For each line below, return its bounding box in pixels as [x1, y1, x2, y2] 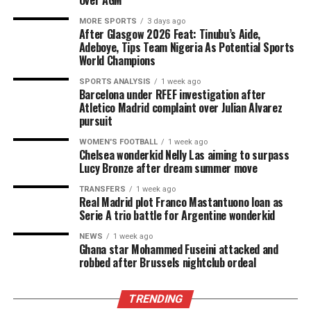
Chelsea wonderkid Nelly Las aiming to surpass [78, 146, 289, 163]
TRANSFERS [78, 185, 126, 194]
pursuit [78, 112, 112, 129]
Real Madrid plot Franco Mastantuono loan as [78, 194, 283, 210]
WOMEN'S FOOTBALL [78, 137, 158, 146]
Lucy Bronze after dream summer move [78, 160, 258, 176]
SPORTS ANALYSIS [78, 77, 151, 86]
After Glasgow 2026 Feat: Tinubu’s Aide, [78, 26, 261, 42]
